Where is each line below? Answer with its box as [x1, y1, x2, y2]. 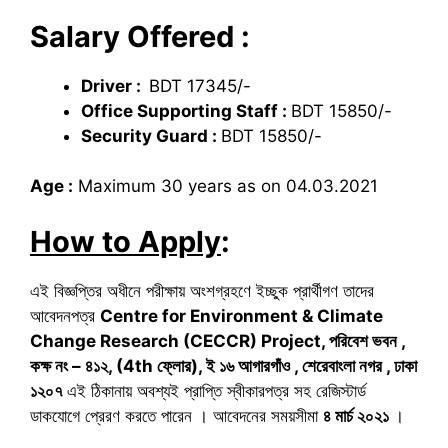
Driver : [81, 75, 149, 96]
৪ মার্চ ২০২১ [323, 405, 393, 426]
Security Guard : [81, 125, 221, 146]
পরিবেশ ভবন [329, 330, 401, 351]
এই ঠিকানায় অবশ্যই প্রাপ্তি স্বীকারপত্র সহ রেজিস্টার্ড [67, 380, 366, 401]
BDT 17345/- [149, 75, 251, 96]
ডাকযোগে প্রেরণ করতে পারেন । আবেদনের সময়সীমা [30, 405, 323, 426]
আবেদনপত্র [30, 305, 100, 326]
